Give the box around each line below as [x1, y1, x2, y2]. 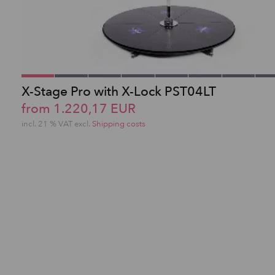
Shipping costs [92, 118, 145, 130]
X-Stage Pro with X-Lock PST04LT [21, 82, 216, 101]
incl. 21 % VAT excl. [21, 118, 92, 130]
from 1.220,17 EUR [21, 99, 136, 118]
